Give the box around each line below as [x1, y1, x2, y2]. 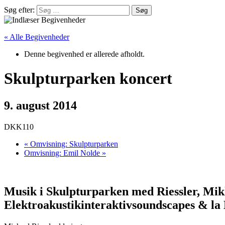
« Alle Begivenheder [4, 33, 69, 41]
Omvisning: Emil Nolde [24, 148, 102, 157]
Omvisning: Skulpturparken [28, 139, 118, 148]
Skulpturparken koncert [4, 69, 172, 88]
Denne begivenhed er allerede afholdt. [24, 50, 145, 58]
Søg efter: [4, 6, 35, 14]
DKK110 [4, 122, 34, 131]
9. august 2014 [4, 98, 77, 112]
